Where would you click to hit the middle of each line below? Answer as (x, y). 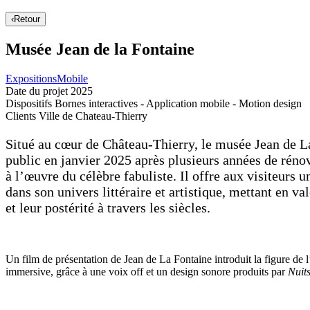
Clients (21, 116)
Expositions (31, 78)
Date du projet (37, 91)
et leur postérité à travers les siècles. (108, 207)
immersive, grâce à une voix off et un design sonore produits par (147, 271)
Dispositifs (29, 103)
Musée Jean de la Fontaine (100, 49)
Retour (27, 19)
